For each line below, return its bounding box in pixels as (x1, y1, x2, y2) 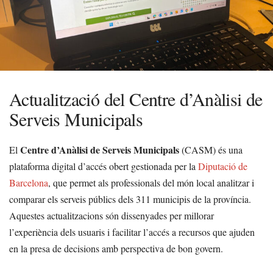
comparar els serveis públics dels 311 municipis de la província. (9, 193, 251, 205)
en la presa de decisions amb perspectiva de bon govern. (9, 242, 223, 255)
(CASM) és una (179, 143, 243, 156)
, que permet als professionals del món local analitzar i (48, 176, 254, 189)
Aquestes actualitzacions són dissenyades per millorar (9, 209, 214, 222)
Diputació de (198, 160, 247, 172)
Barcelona (9, 176, 48, 189)
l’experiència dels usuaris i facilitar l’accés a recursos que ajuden (9, 225, 255, 238)
